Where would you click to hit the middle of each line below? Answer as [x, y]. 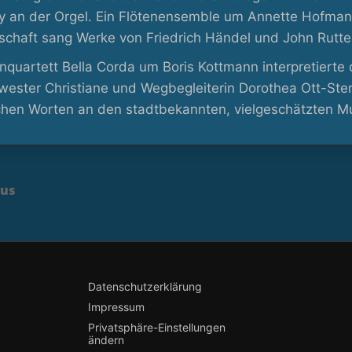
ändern [106, 340]
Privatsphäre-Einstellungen [156, 327]
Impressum [116, 307]
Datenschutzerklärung [145, 286]
